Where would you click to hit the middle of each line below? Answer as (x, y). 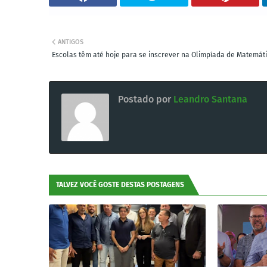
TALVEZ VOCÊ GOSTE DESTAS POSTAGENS (120, 185)
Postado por (145, 99)
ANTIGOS (71, 42)
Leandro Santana (209, 99)
